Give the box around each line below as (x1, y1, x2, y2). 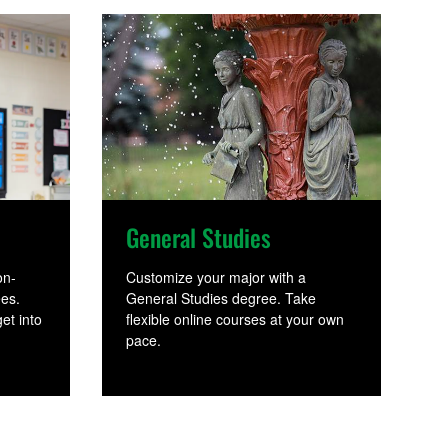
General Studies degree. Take (126, 288, 317, 309)
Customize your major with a (126, 267, 307, 288)
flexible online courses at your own (126, 309, 345, 330)
